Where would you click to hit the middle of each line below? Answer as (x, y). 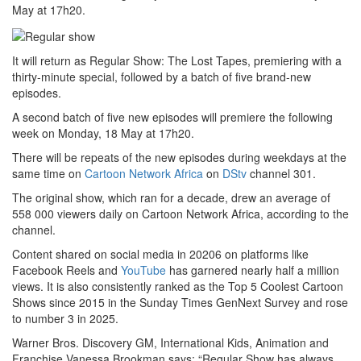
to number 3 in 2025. (65, 318)
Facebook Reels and (66, 270)
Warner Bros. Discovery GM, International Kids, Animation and (170, 342)
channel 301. (281, 173)
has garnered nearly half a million (253, 270)
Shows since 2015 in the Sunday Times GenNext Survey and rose (180, 302)
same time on (48, 173)
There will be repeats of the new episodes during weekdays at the (179, 157)
